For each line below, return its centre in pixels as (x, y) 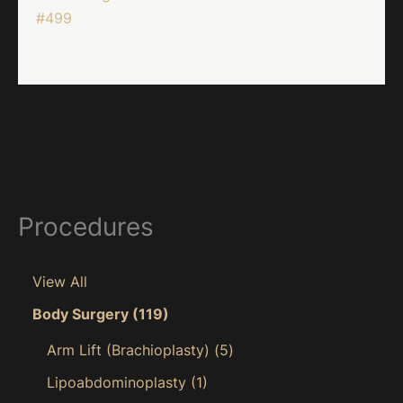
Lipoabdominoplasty (116, 382)
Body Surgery (81, 313)
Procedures (86, 227)
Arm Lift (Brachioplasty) (128, 349)
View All (60, 281)
